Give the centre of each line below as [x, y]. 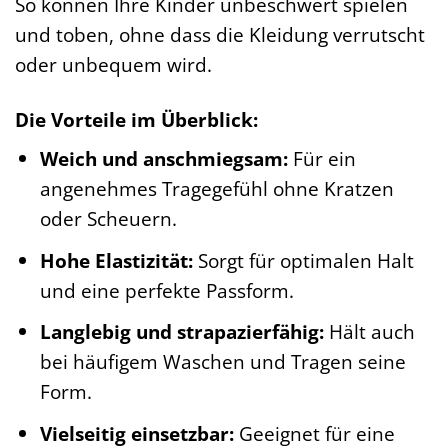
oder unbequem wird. [113, 64]
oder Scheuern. [108, 219]
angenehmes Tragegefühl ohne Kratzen [216, 189]
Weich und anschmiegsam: [163, 159]
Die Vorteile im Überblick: [136, 119]
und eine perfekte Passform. [166, 290]
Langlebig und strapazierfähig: [181, 332]
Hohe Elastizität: [116, 260]
